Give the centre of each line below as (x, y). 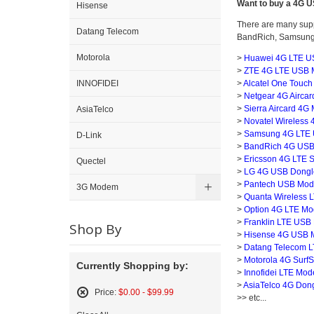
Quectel (91, 161)
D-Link (89, 135)
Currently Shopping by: (132, 266)
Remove (97, 306)
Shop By (96, 229)
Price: (105, 292)
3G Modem (97, 187)
